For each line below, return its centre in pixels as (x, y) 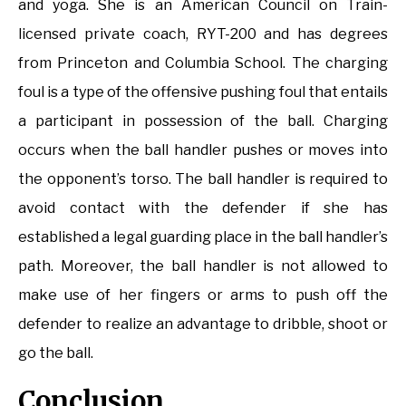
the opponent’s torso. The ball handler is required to (203, 179)
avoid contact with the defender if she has (203, 208)
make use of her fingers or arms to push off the (203, 295)
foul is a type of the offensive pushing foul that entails (203, 92)
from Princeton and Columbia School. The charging (203, 63)
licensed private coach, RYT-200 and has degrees (203, 34)
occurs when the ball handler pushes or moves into (203, 150)
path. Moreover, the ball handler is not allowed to (203, 266)
